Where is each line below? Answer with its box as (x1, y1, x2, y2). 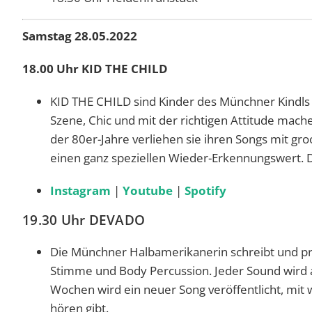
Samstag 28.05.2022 (22, 27, 137, 44)
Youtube (123, 182, 173, 198)
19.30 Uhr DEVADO (22, 210, 145, 229)
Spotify (185, 182, 226, 198)
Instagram (50, 182, 111, 198)
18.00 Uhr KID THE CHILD (22, 60, 168, 77)
